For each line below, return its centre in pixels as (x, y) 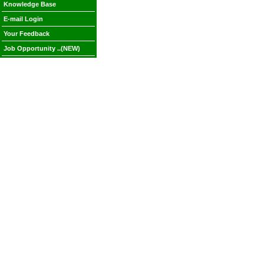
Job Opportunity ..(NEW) (42, 48)
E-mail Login (23, 19)
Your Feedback (27, 34)
